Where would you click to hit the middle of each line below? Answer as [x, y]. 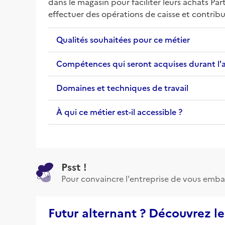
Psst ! [74, 166]
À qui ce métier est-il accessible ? [119, 112]
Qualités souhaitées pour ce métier [123, 39]
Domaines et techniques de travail [122, 88]
